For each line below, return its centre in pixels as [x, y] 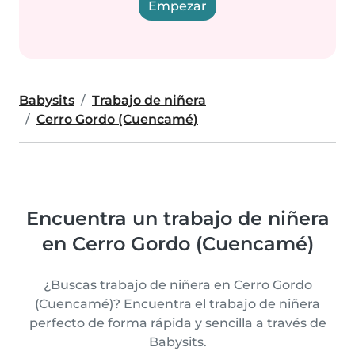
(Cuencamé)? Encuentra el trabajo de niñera [177, 304]
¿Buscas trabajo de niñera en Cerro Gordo [177, 285]
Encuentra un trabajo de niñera [177, 218]
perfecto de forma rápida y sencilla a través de [177, 323]
